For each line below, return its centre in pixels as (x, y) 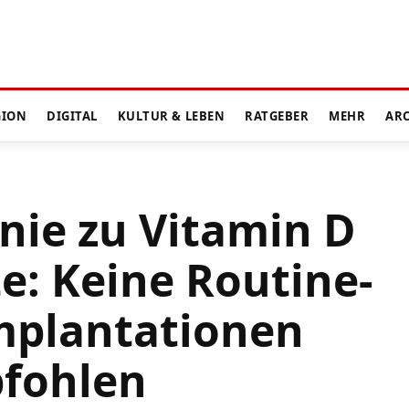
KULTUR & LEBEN (171, 116)
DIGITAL (72, 116)
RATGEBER (277, 116)
